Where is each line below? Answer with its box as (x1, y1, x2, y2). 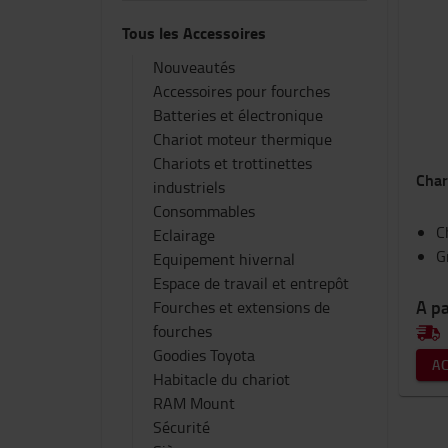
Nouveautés (153, 56, 235, 78)
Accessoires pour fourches (153, 80, 330, 102)
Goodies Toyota (153, 344, 255, 366)
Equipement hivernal (153, 248, 295, 270)
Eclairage (153, 224, 215, 246)
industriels (153, 176, 225, 198)
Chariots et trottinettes (153, 152, 312, 174)
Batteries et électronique (153, 104, 323, 126)
